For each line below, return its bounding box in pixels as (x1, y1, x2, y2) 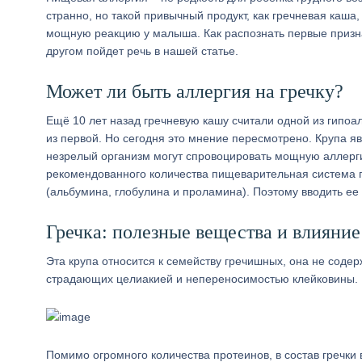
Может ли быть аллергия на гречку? (46, 81, 343, 102)
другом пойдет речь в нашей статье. (46, 44, 238, 57)
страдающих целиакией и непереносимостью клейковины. (46, 272, 358, 285)
